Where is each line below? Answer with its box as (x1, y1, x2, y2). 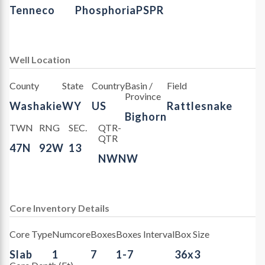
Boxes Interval (116, 228, 174, 240)
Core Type (9, 228, 52, 240)
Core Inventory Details (9, 202, 109, 214)
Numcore (52, 228, 91, 240)
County (9, 79, 39, 91)
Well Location (9, 53, 70, 65)
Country (91, 79, 125, 91)
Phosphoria (75, 3, 136, 17)
